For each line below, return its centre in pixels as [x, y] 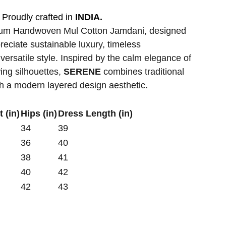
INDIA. [88, 17]
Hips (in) [39, 114]
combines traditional [144, 72]
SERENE [83, 72]
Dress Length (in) [95, 114]
